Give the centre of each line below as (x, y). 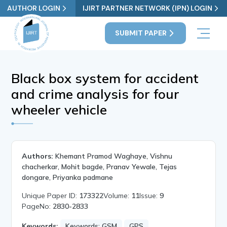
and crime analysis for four (96, 94)
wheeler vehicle (59, 109)
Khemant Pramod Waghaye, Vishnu (114, 156)
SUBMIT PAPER (141, 33)
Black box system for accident (105, 78)
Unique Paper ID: (51, 195)
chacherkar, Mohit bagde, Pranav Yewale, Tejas (100, 166)
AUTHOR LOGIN (34, 8)
